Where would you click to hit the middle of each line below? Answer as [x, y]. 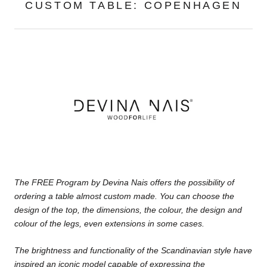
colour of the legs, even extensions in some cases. [111, 223]
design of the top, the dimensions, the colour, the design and [128, 209]
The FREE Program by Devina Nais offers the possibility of [124, 182]
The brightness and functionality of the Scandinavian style [123, 251]
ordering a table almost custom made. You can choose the [124, 196]
